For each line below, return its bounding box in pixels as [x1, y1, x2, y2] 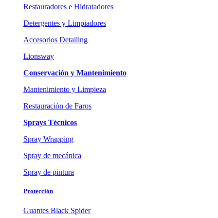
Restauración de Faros [23, 102, 91, 110]
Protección [23, 187, 53, 195]
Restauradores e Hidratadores [23, 2, 113, 11]
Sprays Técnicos [23, 118, 77, 127]
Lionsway [23, 52, 54, 61]
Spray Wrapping [23, 135, 73, 144]
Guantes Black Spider [23, 206, 91, 215]
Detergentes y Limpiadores [23, 19, 106, 28]
